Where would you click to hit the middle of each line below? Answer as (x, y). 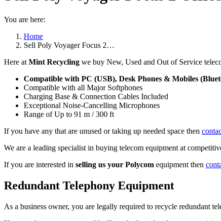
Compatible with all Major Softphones (83, 87)
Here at (16, 62)
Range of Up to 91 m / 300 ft (69, 114)
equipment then (180, 164)
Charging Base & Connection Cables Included (96, 96)
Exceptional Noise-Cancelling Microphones (92, 105)
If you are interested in (40, 164)
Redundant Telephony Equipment (89, 185)
